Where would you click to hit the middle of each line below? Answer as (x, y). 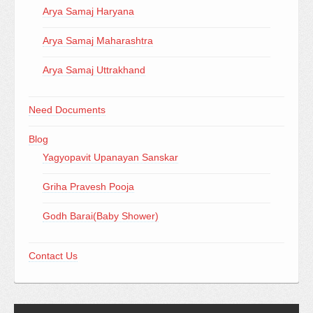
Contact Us (53, 256)
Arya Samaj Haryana (88, 11)
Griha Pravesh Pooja (88, 187)
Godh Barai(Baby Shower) (101, 216)
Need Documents (67, 110)
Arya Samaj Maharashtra (98, 41)
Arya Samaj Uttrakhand (94, 70)
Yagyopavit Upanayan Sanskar (110, 157)
